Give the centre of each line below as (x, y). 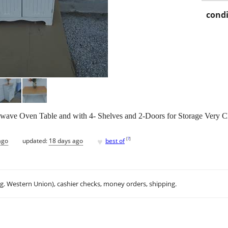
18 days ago (66, 140)
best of (115, 140)
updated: (36, 140)
